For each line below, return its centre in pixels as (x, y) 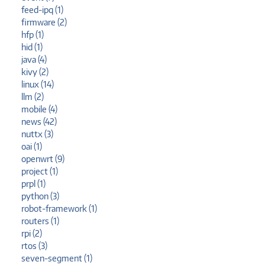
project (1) (40, 172)
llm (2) (33, 97)
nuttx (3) (37, 134)
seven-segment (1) (57, 258)
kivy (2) (35, 72)
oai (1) (32, 147)
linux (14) (38, 85)
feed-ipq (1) (42, 10)
